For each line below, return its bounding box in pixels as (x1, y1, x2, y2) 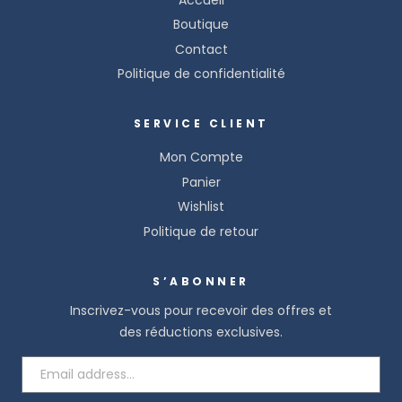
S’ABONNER (153, 273, 249, 289)
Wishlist (178, 197, 224, 216)
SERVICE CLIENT (133, 116, 269, 132)
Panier (181, 172, 221, 191)
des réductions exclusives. (119, 322, 283, 341)
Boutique (173, 15, 229, 34)
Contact (174, 39, 228, 58)
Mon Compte (159, 148, 243, 167)
